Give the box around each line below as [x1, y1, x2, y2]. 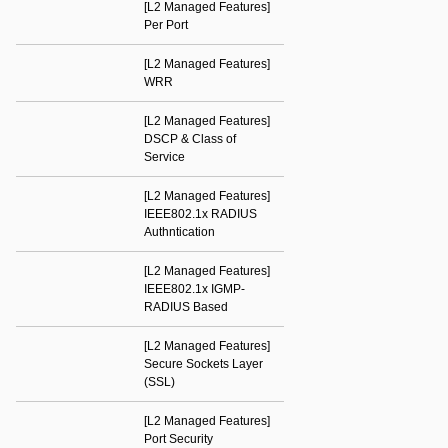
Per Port [144, 18, 188, 32]
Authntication [144, 225, 215, 239]
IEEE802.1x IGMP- [144, 282, 245, 296]
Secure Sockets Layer [144, 357, 263, 371]
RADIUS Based [144, 300, 228, 314]
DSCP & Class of [144, 132, 236, 146]
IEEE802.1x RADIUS [144, 207, 257, 221]
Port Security [144, 432, 213, 446]
